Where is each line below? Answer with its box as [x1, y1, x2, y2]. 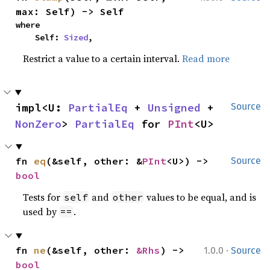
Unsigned [148, 101, 201, 115]
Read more [182, 52, 230, 65]
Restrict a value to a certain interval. [23, 52, 183, 65]
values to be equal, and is [144, 190, 257, 204]
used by [23, 205, 60, 218]
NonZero [15, 117, 61, 131]
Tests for [23, 190, 63, 204]
